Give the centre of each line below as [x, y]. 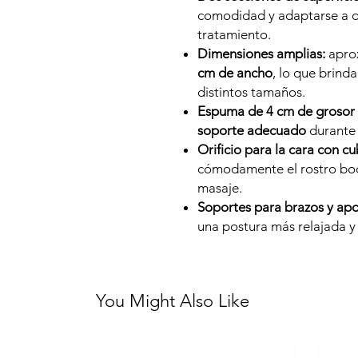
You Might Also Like [173, 301]
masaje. [221, 188]
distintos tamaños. [251, 92]
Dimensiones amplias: [261, 54]
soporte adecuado [252, 130]
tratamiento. [236, 34]
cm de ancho [235, 73]
